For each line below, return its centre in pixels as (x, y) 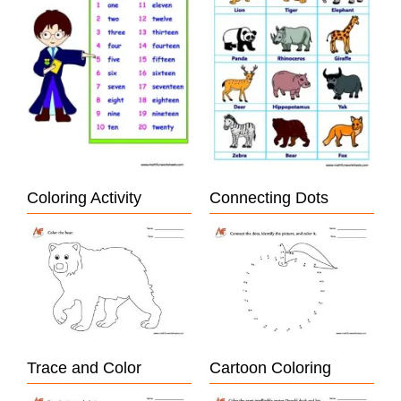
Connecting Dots (269, 198)
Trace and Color (84, 368)
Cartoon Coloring (270, 368)
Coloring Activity (84, 198)
